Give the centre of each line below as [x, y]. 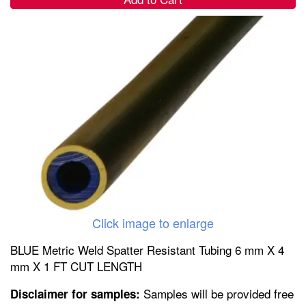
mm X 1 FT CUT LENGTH [76, 266]
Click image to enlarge [153, 222]
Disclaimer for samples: [75, 293]
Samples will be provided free [217, 293]
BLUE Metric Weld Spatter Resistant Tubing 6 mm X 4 [147, 249]
